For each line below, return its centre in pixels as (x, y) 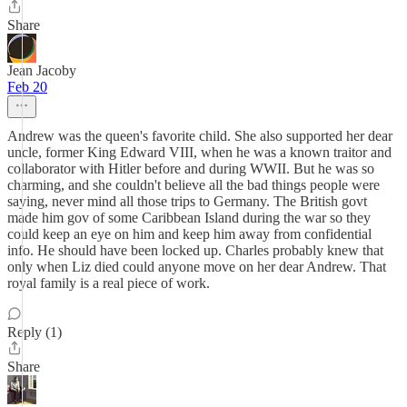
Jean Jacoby (42, 70)
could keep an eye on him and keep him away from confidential (189, 234)
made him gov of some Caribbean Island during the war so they (189, 218)
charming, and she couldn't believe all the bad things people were (194, 185)
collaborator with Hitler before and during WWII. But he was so (191, 169)
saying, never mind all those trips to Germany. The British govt (187, 201)
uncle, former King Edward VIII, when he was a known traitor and (199, 152)
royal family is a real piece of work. (109, 283)
